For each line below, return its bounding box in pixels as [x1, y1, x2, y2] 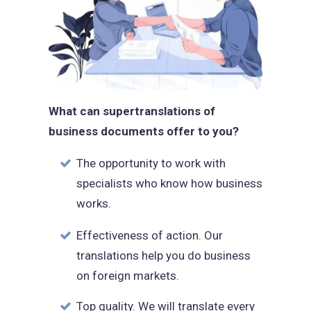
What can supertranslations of [49, 103, 215, 118]
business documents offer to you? [49, 124, 239, 138]
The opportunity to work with [76, 155, 226, 170]
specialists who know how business [76, 176, 262, 190]
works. [76, 196, 111, 210]
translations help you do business [76, 248, 251, 262]
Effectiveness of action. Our [76, 228, 223, 242]
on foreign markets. [76, 268, 179, 283]
